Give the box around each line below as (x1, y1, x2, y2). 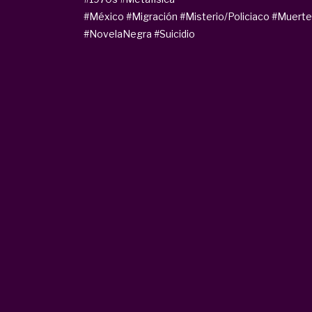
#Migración (126, 10, 178, 22)
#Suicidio (154, 27, 195, 40)
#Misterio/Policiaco (180, 10, 270, 22)
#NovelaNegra (84, 27, 152, 40)
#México (84, 10, 124, 22)
